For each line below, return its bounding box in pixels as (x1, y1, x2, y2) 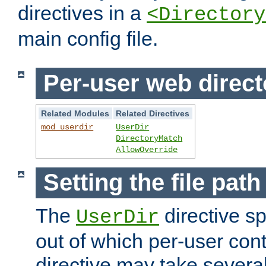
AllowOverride (116, 144, 178, 154)
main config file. (18, 27, 158, 50)
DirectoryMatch (116, 133, 183, 143)
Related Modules (41, 108, 110, 118)
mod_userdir (41, 122, 94, 132)
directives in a (18, 2, 147, 25)
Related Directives (116, 108, 190, 118)
